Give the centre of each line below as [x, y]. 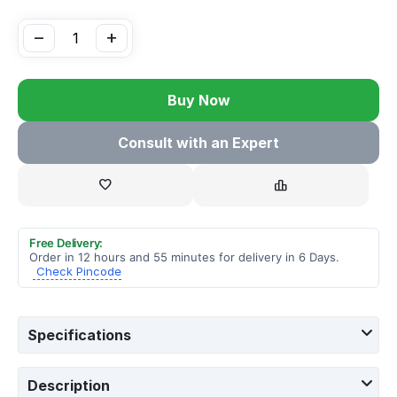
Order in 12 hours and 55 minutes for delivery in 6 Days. [184, 257]
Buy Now [198, 100]
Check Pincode [79, 271]
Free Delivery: [66, 242]
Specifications [79, 335]
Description [69, 385]
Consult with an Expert [198, 142]
